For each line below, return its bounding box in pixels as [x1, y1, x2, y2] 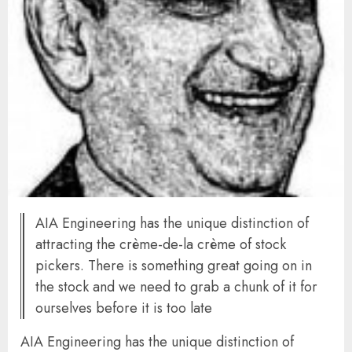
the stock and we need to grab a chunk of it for [35, 277, 317, 297]
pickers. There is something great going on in [35, 255, 312, 276]
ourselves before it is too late [35, 298, 212, 318]
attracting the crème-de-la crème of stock [35, 234, 286, 255]
